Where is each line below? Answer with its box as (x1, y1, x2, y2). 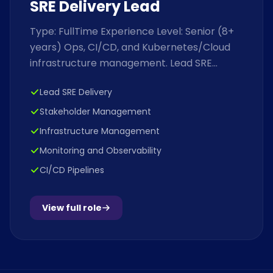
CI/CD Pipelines (40, 163, 104, 176)
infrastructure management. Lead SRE (30, 55, 212, 70)
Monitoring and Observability (40, 144, 161, 157)
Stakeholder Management (40, 105, 151, 118)
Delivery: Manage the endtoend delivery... (30, 71, 226, 86)
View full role (42, 201, 102, 214)
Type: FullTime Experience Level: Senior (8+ (30, 24, 234, 38)
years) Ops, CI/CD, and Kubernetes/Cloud (30, 40, 230, 54)
